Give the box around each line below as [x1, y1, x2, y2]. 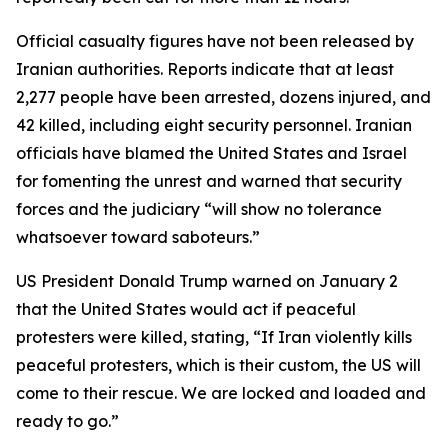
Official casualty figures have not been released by [16, 31, 414, 51]
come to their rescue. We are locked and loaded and [16, 383, 426, 403]
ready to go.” [16, 411, 119, 431]
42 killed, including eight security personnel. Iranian [16, 115, 412, 135]
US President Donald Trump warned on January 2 [16, 271, 398, 291]
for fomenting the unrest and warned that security [16, 171, 402, 191]
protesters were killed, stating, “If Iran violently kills [16, 327, 412, 347]
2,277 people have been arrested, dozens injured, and [16, 87, 431, 107]
